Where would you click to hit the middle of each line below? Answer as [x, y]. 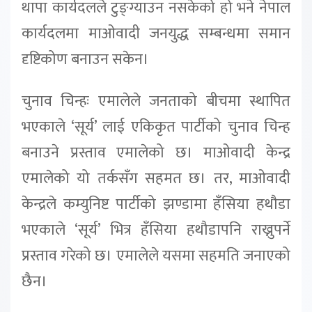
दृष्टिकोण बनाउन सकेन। [85, 59]
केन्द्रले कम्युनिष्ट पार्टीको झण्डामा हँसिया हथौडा [156, 204]
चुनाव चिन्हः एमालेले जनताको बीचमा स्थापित [156, 101]
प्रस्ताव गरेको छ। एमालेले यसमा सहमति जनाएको [156, 256]
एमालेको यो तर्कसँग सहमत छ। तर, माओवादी [156, 178]
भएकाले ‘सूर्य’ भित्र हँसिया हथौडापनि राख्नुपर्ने [156, 230]
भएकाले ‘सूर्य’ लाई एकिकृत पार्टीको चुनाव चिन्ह [156, 127]
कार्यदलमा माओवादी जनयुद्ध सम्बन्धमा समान [156, 33]
